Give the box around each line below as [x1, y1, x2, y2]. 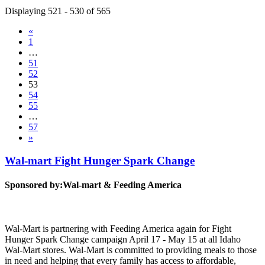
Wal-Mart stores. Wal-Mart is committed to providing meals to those [5, 244, 257, 255]
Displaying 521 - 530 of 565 [5, 6, 111, 17]
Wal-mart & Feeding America [63, 180, 182, 190]
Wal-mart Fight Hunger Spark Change [5, 154, 195, 167]
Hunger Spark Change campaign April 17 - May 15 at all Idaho [5, 234, 241, 244]
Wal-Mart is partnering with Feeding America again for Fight [5, 223, 231, 234]
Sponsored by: [5, 180, 63, 190]
